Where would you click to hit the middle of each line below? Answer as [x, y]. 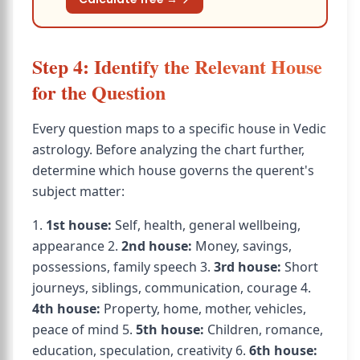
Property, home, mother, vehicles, [203, 309]
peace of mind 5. [84, 329]
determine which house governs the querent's [173, 170]
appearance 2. [77, 246]
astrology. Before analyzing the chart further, [168, 149]
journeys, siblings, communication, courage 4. [172, 288]
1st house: [79, 225]
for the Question [99, 92]
